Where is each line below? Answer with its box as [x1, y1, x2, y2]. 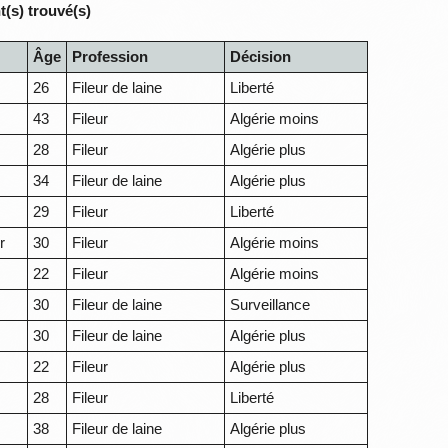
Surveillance [230, 296, 311, 314]
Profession [72, 48, 149, 66]
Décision [230, 48, 292, 66]
